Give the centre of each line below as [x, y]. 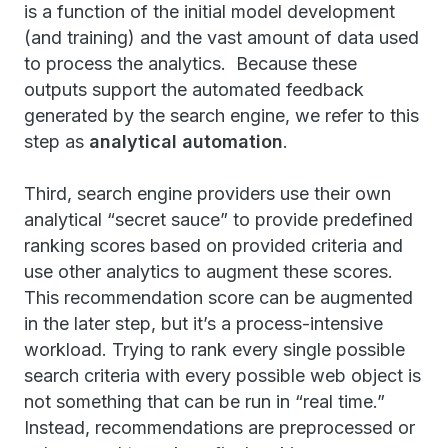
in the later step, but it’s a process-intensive [203, 323]
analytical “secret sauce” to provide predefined [218, 219]
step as [56, 141]
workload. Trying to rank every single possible [214, 349]
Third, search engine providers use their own [207, 193]
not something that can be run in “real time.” [204, 401]
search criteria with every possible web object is [222, 375]
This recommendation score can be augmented [218, 297]
